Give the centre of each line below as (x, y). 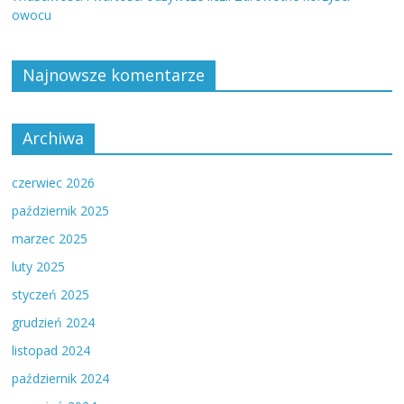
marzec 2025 (50, 239)
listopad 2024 (51, 351)
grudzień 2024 (54, 323)
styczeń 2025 (51, 295)
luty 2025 (39, 267)
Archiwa (54, 138)
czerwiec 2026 (54, 183)
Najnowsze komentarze (114, 75)
